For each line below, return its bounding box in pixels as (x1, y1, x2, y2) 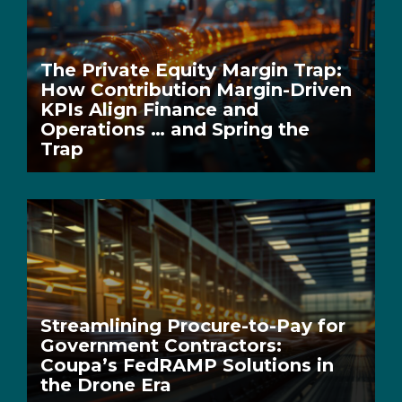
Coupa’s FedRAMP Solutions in (40, 354, 334, 376)
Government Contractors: (40, 335, 282, 356)
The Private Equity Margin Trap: (40, 59, 342, 82)
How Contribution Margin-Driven (40, 79, 352, 101)
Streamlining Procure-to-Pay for (40, 315, 345, 336)
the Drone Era (40, 374, 171, 396)
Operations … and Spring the (40, 118, 310, 141)
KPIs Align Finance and (40, 99, 258, 121)
